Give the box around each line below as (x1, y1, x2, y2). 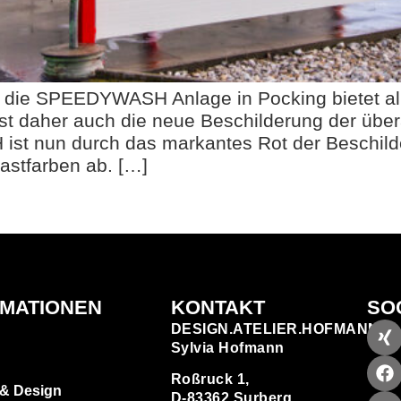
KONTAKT (170, 295, 265, 319)
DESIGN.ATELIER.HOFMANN (170, 320, 380, 337)
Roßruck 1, (170, 371, 250, 388)
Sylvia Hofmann (170, 339, 285, 355)
